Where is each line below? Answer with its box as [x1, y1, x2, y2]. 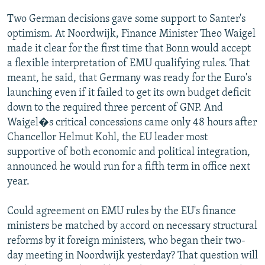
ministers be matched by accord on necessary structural [7, 220, 257, 232]
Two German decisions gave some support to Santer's [7, 13, 245, 25]
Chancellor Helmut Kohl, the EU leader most [7, 131, 208, 143]
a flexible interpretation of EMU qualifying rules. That [7, 57, 250, 69]
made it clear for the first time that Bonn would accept [7, 43, 251, 54]
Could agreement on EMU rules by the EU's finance [7, 205, 236, 217]
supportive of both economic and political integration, [7, 146, 250, 158]
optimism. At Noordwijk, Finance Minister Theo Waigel [7, 28, 256, 40]
